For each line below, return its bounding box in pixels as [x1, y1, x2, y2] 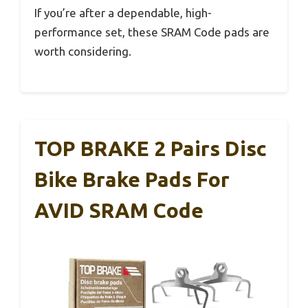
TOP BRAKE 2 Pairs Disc [34, 137, 267, 161]
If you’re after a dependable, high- [34, 5, 212, 19]
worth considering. [34, 44, 131, 58]
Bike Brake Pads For [34, 168, 230, 192]
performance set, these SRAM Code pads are [34, 25, 269, 38]
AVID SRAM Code [34, 199, 203, 223]
